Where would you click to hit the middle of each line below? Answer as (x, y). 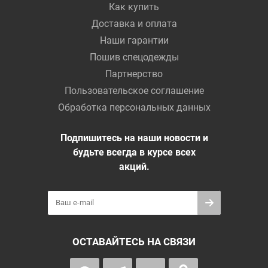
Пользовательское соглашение (134, 90)
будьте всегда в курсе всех (134, 152)
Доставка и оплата (134, 23)
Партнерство (134, 74)
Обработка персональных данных (134, 107)
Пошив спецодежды (134, 57)
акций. (134, 166)
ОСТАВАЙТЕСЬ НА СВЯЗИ (134, 241)
